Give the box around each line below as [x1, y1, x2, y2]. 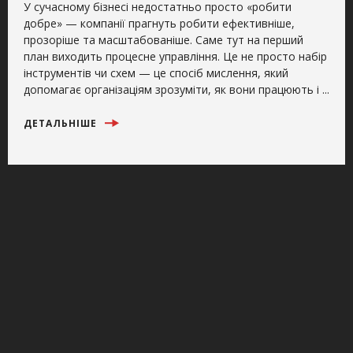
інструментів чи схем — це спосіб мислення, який [24, 65, 288, 81]
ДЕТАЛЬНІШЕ [24, 117, 100, 131]
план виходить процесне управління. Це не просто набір [24, 49, 327, 65]
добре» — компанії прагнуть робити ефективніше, [24, 16, 295, 32]
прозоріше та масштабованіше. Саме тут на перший [24, 32, 303, 48]
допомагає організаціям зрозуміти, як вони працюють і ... [24, 82, 329, 98]
